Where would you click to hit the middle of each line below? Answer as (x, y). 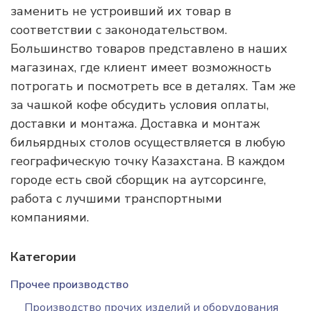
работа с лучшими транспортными (116, 199)
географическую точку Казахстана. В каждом (148, 161)
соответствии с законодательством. (119, 30)
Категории (43, 257)
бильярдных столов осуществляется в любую (148, 142)
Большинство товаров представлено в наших (149, 49)
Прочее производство (69, 285)
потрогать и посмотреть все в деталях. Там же (153, 86)
